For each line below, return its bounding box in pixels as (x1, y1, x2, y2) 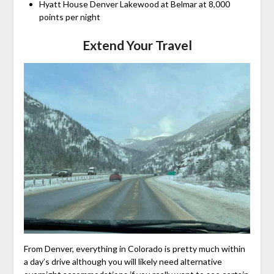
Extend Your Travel (82, 37, 192, 53)
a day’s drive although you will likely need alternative (23, 256, 222, 267)
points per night (39, 12, 100, 23)
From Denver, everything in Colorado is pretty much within (23, 243, 245, 254)
